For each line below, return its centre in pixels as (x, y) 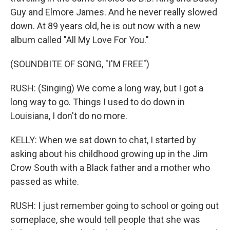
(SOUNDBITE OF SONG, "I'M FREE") (80, 64)
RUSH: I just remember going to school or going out (114, 206)
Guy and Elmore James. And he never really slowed (114, 12)
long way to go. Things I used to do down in (98, 102)
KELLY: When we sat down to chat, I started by (103, 140)
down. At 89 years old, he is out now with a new (106, 26)
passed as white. (45, 181)
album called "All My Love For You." (80, 40)
